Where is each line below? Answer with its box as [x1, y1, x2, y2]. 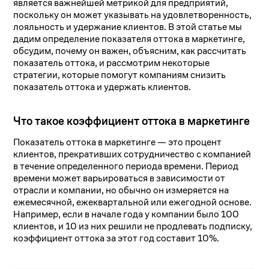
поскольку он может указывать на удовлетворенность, [13, 8, 252, 22]
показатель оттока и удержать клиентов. [13, 80, 192, 94]
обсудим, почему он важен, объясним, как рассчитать [13, 44, 247, 58]
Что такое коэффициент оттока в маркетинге [13, 113, 250, 128]
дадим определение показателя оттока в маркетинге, [13, 32, 246, 46]
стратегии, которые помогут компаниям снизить [13, 68, 226, 82]
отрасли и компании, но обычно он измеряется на [13, 184, 229, 197]
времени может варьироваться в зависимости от [13, 172, 226, 185]
